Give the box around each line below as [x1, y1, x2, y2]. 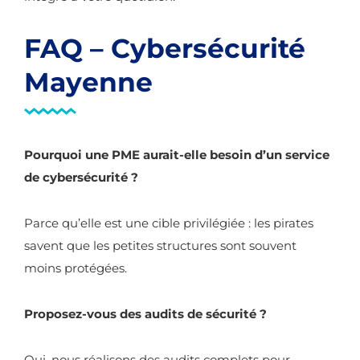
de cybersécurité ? [24, 170, 138, 185]
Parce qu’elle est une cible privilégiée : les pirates [24, 215, 313, 231]
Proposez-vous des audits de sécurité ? [24, 306, 267, 321]
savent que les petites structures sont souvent [24, 238, 297, 253]
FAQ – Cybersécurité [24, 32, 305, 64]
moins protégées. [24, 260, 127, 276]
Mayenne [24, 66, 153, 98]
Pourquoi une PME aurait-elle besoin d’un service [24, 147, 329, 162]
